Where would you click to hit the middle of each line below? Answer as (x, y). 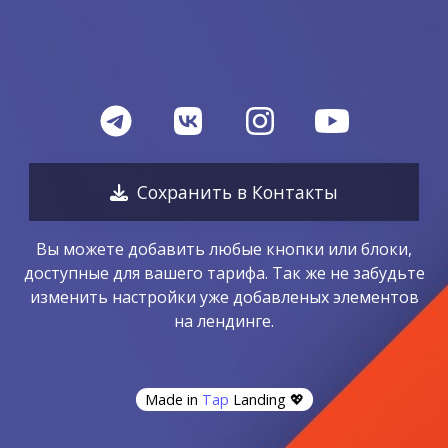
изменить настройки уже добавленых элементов (224, 297)
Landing (257, 399)
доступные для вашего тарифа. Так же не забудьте (224, 273)
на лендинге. (224, 321)
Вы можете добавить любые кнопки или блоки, (224, 249)
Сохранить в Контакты (237, 192)
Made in (173, 399)
